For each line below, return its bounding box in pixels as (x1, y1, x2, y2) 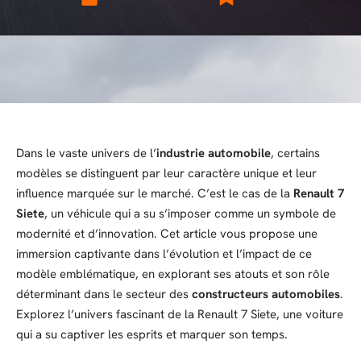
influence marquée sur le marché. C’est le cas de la (16, 185, 293, 201)
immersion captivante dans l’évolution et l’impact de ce (16, 246, 312, 262)
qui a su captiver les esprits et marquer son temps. (16, 326, 288, 342)
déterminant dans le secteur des (16, 286, 192, 302)
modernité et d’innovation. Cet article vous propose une (16, 226, 317, 242)
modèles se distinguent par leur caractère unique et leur (16, 165, 317, 181)
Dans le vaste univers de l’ (16, 145, 156, 161)
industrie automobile (156, 145, 271, 161)
